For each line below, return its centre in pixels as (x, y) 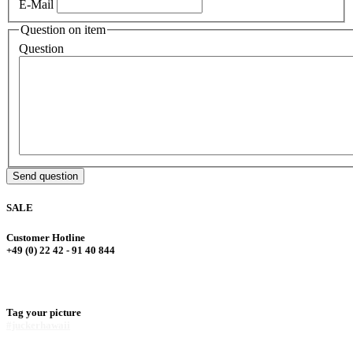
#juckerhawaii (38, 325)
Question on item (63, 30)
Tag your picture (44, 312)
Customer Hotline (46, 238)
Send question (45, 176)
